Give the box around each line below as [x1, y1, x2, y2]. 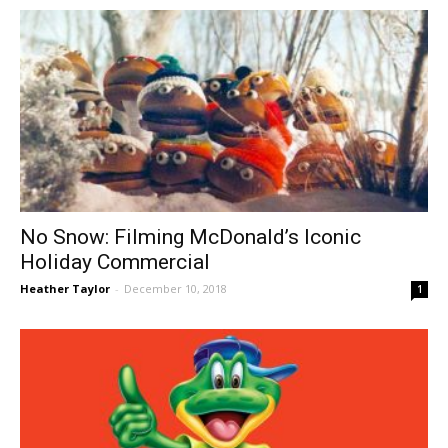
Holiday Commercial [20, 249, 210, 274]
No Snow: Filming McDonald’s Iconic [20, 224, 361, 249]
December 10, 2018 [124, 280, 227, 296]
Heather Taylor [20, 280, 110, 296]
